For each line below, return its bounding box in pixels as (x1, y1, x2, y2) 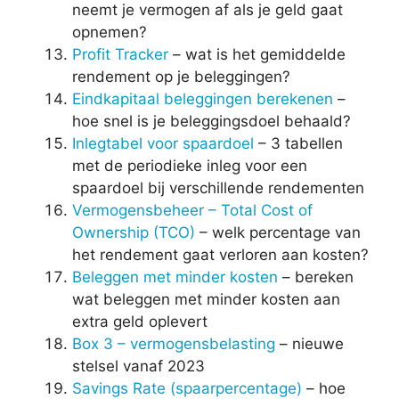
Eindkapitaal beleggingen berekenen (72, 89, 333, 108)
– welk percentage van (195, 223, 361, 241)
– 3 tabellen (254, 134, 343, 152)
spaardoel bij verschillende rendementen (72, 178, 364, 197)
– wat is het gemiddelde (168, 45, 346, 63)
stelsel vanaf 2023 (72, 356, 205, 375)
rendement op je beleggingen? (72, 67, 290, 85)
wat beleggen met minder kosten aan (72, 289, 340, 308)
